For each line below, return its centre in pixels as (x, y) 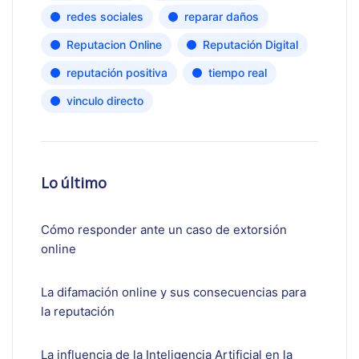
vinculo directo (105, 101)
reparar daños (222, 17)
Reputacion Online (114, 45)
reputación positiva (117, 73)
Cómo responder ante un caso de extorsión (164, 230)
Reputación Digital (250, 45)
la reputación (78, 312)
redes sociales (105, 17)
